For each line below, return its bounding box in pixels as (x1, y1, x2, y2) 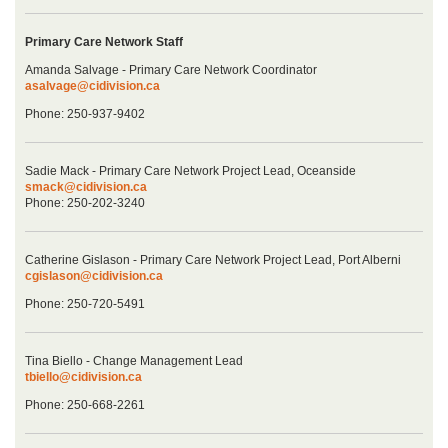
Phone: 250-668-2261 (25, 398, 145, 413)
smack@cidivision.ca (25, 180, 147, 195)
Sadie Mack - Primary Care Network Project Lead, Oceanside (25, 164, 356, 179)
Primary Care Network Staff (25, 35, 183, 50)
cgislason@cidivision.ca (25, 269, 163, 284)
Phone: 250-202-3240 (25, 196, 145, 211)
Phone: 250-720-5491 (25, 297, 145, 312)
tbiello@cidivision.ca (25, 370, 142, 385)
